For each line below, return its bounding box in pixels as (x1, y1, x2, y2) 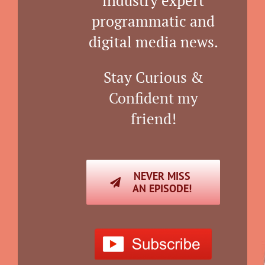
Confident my (108, 88, 198, 108)
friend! (130, 109, 176, 129)
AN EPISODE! (132, 182, 192, 196)
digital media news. (88, 32, 218, 52)
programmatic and (92, 11, 215, 31)
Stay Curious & (103, 67, 203, 88)
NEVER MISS (134, 169, 191, 183)
